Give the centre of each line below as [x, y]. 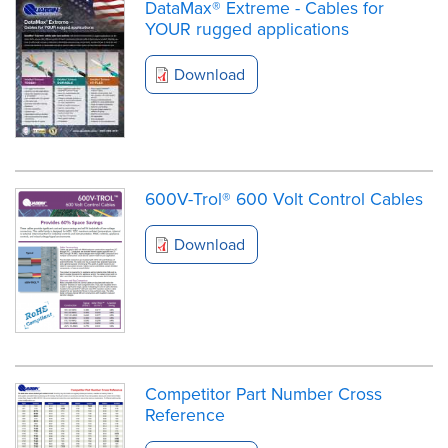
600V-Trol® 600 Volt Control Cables [284, 199]
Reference [185, 414]
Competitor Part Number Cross [263, 393]
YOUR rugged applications [247, 28]
